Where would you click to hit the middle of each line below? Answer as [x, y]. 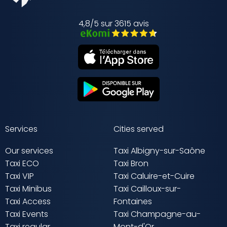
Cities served [139, 129]
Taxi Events [27, 214]
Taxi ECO [22, 164]
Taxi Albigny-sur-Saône [159, 151]
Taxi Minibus [28, 189]
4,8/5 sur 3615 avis [113, 24]
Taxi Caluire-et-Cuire [154, 176]
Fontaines [133, 202]
